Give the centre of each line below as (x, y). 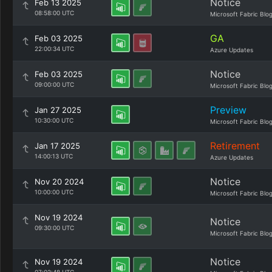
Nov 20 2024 (59, 182)
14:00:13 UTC (54, 156)
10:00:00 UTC (54, 192)
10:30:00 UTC (54, 120)
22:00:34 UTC (54, 49)
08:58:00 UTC (54, 13)
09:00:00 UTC (54, 84)
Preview (228, 110)
